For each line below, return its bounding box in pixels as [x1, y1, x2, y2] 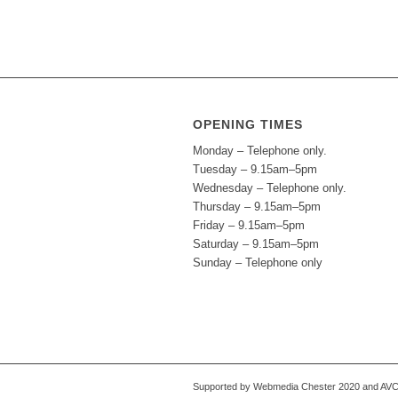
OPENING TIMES [193, 117, 303, 131]
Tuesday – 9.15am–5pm [193, 163, 317, 177]
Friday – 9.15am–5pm [193, 219, 305, 233]
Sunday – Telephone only [193, 256, 322, 270]
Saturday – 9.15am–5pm [193, 237, 319, 251]
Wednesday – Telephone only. [193, 181, 346, 195]
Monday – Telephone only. [193, 144, 327, 158]
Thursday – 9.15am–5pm [193, 200, 321, 214]
